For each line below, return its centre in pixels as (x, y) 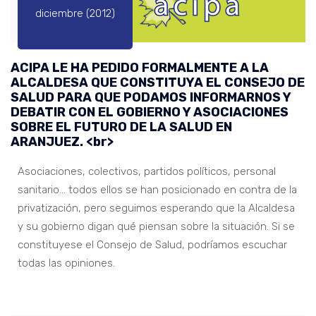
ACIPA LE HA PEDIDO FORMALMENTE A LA (140, 67)
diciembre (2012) (75, 13)
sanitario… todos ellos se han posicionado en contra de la (157, 189)
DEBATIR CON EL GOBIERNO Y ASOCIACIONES (150, 112)
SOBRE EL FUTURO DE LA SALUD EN (121, 127)
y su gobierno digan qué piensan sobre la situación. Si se (156, 226)
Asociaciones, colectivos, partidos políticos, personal (147, 171)
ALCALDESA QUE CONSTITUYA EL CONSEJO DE (158, 82)
